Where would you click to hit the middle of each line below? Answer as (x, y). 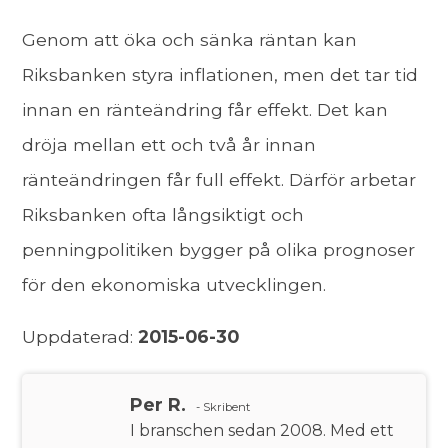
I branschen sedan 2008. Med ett (262, 431)
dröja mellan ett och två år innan (169, 144)
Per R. (158, 405)
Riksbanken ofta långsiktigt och (163, 214)
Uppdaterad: (78, 337)
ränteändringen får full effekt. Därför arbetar (219, 179)
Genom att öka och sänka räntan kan (190, 39)
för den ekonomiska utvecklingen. (174, 284)
